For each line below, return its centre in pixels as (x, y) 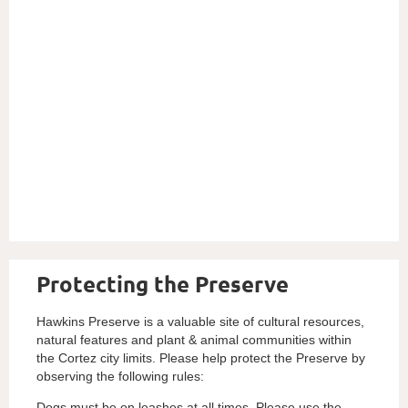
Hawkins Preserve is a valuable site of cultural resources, (200, 321)
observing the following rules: (120, 376)
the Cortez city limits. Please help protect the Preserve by (201, 357)
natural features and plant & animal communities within (194, 339)
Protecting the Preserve (163, 283)
